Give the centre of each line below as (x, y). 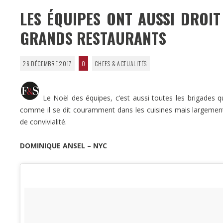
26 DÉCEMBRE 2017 (47, 63)
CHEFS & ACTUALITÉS (121, 63)
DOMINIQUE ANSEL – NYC (63, 145)
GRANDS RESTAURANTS (93, 38)
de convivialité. (43, 121)
